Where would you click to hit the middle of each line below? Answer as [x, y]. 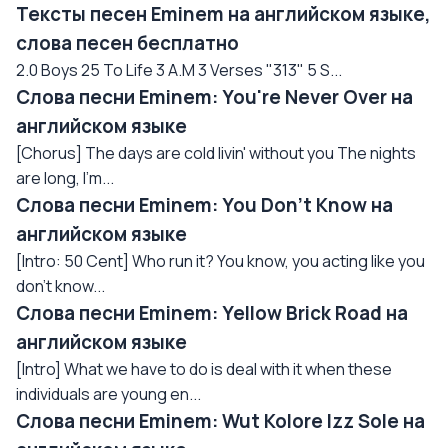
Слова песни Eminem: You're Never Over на [214, 97]
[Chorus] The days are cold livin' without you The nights [216, 153]
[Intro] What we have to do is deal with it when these [204, 369]
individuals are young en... [108, 394]
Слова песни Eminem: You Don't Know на [204, 205]
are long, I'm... [65, 178]
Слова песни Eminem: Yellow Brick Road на [212, 313]
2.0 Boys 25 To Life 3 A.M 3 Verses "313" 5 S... [179, 70]
